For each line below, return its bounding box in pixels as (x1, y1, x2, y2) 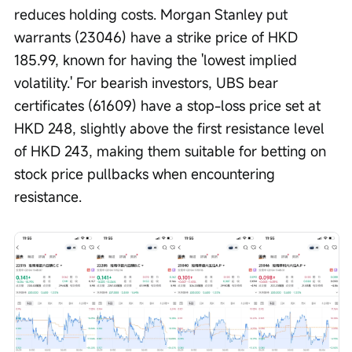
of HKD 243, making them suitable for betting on (14, 141, 330, 161)
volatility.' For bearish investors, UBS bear (14, 73, 282, 93)
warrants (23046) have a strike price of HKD (14, 27, 302, 47)
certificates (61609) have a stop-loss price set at (14, 96, 324, 115)
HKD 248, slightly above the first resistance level (14, 119, 328, 138)
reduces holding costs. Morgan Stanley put (14, 5, 291, 24)
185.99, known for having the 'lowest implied (14, 50, 301, 70)
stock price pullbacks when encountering (14, 164, 279, 184)
